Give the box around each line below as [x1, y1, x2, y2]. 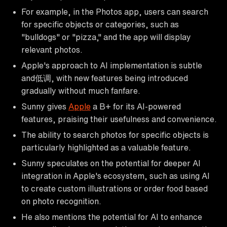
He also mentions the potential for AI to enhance [21, 212, 202, 221]
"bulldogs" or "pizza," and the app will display [21, 32, 191, 41]
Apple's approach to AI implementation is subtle [21, 61, 202, 69]
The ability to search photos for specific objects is [21, 130, 209, 139]
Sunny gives [21, 102, 68, 110]
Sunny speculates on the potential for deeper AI [21, 159, 201, 167]
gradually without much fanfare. [21, 86, 140, 95]
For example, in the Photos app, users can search [21, 7, 208, 16]
